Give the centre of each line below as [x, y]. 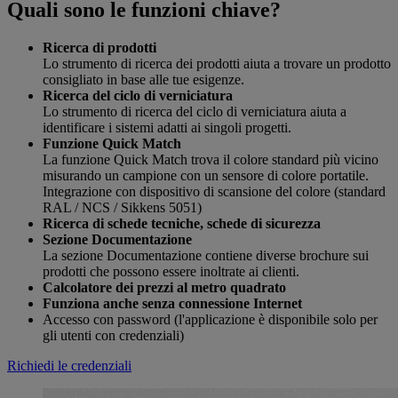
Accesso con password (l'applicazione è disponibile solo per [210, 319]
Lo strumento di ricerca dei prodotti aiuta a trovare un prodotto [217, 63]
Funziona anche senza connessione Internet [172, 303]
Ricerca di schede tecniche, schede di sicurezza [182, 223]
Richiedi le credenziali [69, 365]
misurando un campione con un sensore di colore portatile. [206, 175]
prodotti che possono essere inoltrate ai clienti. [171, 271]
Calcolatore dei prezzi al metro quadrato [164, 287]
